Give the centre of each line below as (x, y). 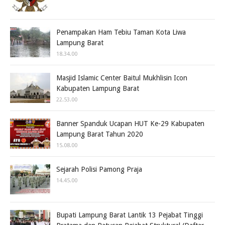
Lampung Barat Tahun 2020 (100, 134)
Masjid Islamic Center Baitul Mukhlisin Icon (122, 78)
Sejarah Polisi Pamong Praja (99, 169)
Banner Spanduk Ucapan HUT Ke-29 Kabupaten (130, 123)
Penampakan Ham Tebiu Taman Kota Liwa (121, 32)
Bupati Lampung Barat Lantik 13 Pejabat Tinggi (130, 215)
